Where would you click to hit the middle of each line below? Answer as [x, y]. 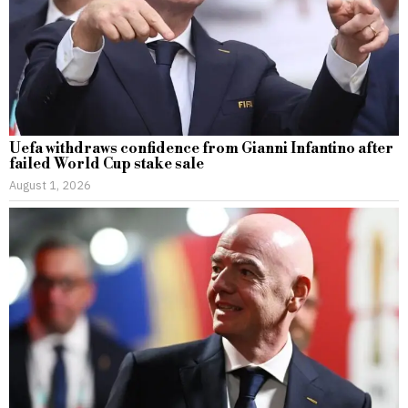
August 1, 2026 [50, 184]
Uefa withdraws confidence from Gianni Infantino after [201, 148]
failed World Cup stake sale [107, 163]
